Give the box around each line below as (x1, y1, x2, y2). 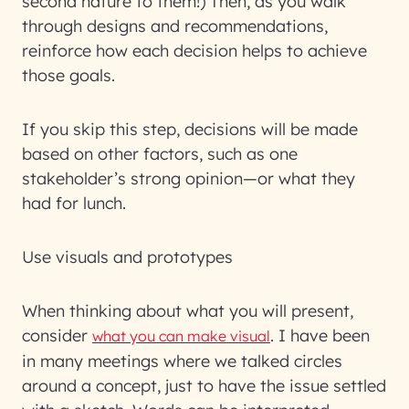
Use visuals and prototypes (22, 246, 233, 267)
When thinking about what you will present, (22, 300, 353, 321)
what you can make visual (92, 327, 270, 345)
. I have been (270, 325, 370, 346)
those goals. (22, 65, 115, 86)
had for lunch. (22, 193, 126, 214)
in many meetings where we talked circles (22, 351, 342, 372)
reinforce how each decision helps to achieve (22, 40, 367, 61)
